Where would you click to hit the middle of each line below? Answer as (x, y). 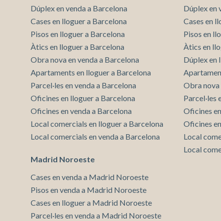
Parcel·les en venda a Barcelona (83, 85)
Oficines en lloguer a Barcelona (83, 98)
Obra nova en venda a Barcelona (85, 59)
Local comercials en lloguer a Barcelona (97, 123)
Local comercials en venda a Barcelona (95, 136)
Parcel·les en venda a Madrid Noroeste (96, 215)
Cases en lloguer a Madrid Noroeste (91, 202)
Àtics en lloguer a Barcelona (77, 46)
